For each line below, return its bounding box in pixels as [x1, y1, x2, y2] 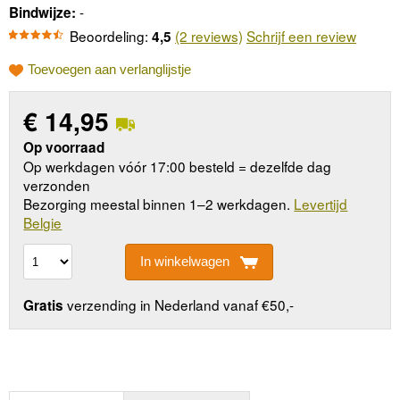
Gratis [23, 295, 64, 315]
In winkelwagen [139, 254, 229, 270]
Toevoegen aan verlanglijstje [28, 61, 191, 77]
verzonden [23, 175, 91, 196]
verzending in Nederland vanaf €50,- [63, 294, 295, 314]
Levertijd [294, 194, 348, 214]
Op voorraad [23, 137, 105, 158]
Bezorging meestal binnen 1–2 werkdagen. [23, 194, 295, 214]
